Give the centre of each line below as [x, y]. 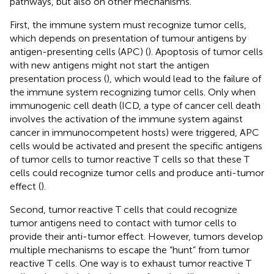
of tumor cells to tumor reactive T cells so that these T [130, 159]
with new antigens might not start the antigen [109, 65]
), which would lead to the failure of [184, 78]
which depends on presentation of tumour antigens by [128, 38]
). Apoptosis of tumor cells [206, 51]
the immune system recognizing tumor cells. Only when [133, 92]
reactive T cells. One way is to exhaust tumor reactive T [131, 263]
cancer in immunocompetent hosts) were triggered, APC [135, 132]
